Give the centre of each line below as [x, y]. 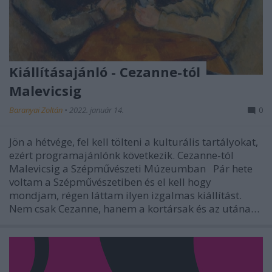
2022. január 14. [97, 110]
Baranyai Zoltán [37, 110]
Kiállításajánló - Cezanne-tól [105, 72]
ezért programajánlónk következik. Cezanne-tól [121, 155]
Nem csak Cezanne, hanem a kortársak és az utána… [134, 209]
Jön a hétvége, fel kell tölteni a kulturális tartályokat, [134, 142]
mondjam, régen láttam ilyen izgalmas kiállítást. [125, 195]
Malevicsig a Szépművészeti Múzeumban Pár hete [131, 169]
